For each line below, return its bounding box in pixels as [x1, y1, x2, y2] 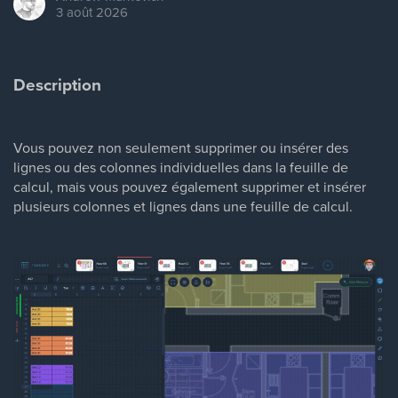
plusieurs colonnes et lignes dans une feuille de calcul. [13, 196, 353, 216]
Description [13, 72, 101, 98]
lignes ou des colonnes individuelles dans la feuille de [13, 157, 348, 177]
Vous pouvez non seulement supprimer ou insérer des [13, 138, 348, 157]
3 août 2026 [56, 3, 128, 21]
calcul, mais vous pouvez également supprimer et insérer [13, 177, 366, 196]
